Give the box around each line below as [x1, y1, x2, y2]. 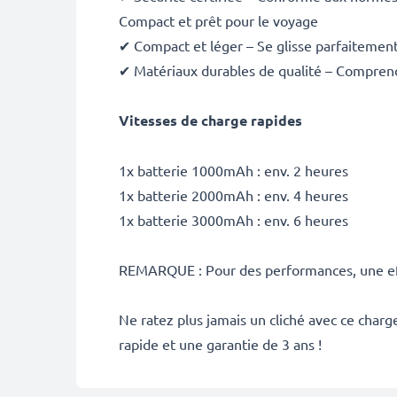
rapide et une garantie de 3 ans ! [119, 334, 322, 353]
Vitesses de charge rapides [119, 110, 302, 129]
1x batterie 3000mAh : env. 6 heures [119, 210, 348, 229]
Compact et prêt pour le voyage [119, 11, 318, 29]
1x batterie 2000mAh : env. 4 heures [119, 185, 348, 204]
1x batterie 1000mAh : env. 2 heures [119, 160, 348, 179]
